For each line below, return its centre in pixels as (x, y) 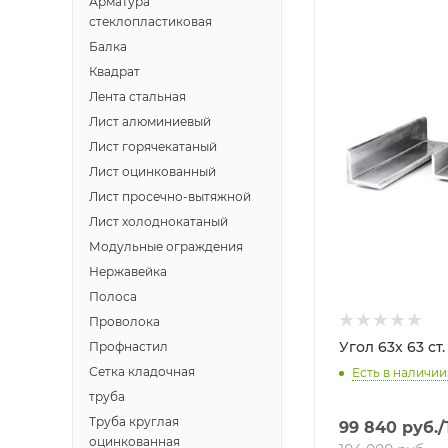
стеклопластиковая (150, 21)
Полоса (113, 296)
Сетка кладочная (142, 371)
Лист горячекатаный (153, 146)
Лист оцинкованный (152, 171)
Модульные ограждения (166, 246)
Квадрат (114, 71)
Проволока (124, 321)
